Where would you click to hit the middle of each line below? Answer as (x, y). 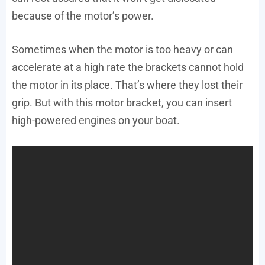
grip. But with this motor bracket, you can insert (122, 102)
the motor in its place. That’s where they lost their (127, 85)
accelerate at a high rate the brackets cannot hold (128, 67)
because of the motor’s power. (83, 15)
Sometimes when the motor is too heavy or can (122, 49)
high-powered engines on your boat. (96, 120)
